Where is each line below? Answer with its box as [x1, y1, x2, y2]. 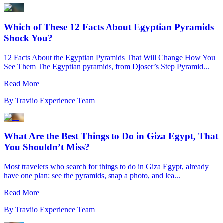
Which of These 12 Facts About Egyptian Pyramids [4, 22, 214, 33]
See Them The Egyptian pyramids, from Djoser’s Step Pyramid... [4, 62, 209, 71]
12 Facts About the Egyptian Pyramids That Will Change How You [4, 53, 215, 62]
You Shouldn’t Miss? [4, 142, 90, 153]
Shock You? [4, 33, 53, 44]
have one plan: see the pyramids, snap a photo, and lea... [4, 171, 180, 180]
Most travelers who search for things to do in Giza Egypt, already [4, 162, 209, 171]
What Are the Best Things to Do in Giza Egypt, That [4, 131, 218, 142]
